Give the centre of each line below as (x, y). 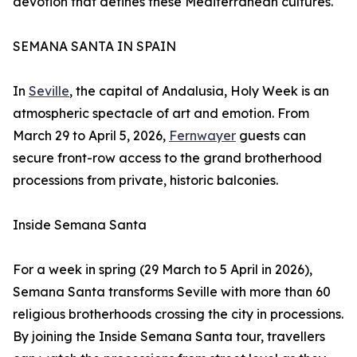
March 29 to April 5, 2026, (91, 136)
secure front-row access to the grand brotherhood (167, 158)
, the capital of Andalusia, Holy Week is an (199, 91)
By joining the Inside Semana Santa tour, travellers (169, 337)
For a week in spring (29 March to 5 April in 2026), (163, 270)
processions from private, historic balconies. (145, 180)
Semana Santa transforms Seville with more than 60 (172, 292)
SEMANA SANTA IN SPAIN (94, 47)
